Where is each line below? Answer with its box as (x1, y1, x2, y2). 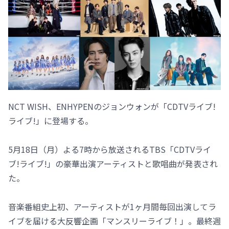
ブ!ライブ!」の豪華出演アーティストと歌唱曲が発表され (8, 157, 218, 170)
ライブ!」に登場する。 (8, 114, 93, 127)
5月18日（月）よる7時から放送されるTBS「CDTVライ (8, 143, 211, 156)
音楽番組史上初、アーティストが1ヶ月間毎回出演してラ (8, 200, 216, 213)
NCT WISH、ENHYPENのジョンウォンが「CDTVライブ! (8, 100, 216, 113)
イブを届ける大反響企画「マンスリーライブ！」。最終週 (8, 215, 221, 227)
